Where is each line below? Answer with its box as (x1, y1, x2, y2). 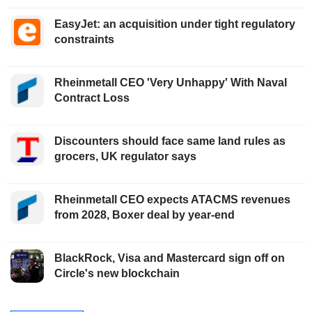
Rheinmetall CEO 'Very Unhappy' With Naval (54, 77, 287, 89)
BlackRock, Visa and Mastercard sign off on (54, 252, 285, 265)
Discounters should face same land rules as (54, 135, 286, 148)
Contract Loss (54, 92, 130, 104)
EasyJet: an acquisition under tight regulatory (54, 18, 295, 31)
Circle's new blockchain (54, 267, 180, 280)
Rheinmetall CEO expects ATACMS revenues (54, 194, 290, 206)
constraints (54, 33, 114, 46)
